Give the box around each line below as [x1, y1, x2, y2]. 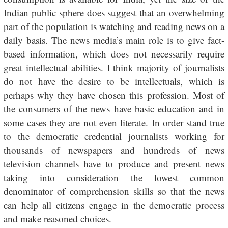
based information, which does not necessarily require [3, 47, 225, 60]
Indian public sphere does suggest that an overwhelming [3, 6, 225, 19]
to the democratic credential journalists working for [3, 130, 225, 142]
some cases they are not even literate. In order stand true [3, 116, 225, 129]
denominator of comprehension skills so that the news [3, 185, 225, 197]
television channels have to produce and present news [3, 157, 225, 170]
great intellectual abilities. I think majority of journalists [3, 61, 225, 74]
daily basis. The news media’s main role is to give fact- [3, 34, 225, 46]
